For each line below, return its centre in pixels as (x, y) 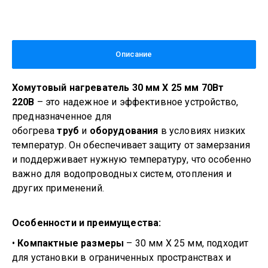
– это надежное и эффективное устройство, (136, 102)
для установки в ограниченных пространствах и (122, 258)
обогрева (35, 131)
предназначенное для (62, 116)
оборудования (124, 131)
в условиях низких (202, 131)
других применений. (58, 188)
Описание (134, 54)
